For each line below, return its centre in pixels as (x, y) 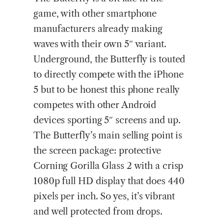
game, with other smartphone (95, 14)
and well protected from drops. (98, 212)
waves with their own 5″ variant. (100, 44)
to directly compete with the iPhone (109, 75)
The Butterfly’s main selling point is (108, 136)
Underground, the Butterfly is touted (110, 59)
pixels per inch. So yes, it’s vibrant (104, 196)
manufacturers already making (98, 29)
